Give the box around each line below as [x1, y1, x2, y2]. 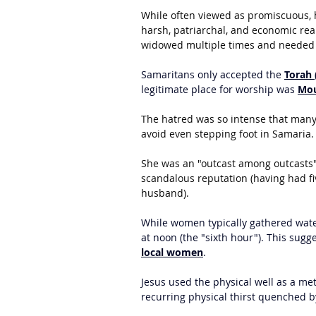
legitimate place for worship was [141, 83, 298, 96]
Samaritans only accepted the [141, 68, 284, 81]
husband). [141, 186, 189, 200]
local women [141, 245, 203, 259]
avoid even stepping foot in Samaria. [141, 127, 314, 140]
